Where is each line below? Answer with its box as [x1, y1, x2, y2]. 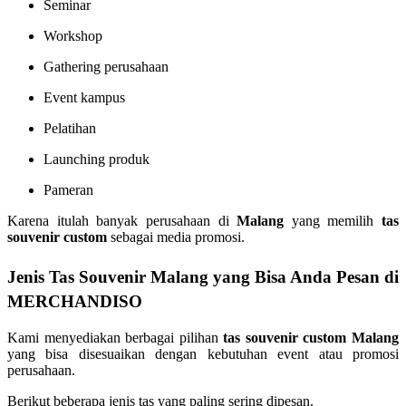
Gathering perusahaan [43, 58, 169, 74]
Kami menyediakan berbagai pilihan [7, 330, 224, 346]
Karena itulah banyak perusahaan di [7, 212, 237, 228]
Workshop [43, 27, 102, 43]
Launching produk [43, 150, 150, 167]
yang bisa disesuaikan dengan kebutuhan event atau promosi [7, 346, 399, 362]
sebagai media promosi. [107, 228, 245, 245]
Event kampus [43, 89, 125, 105]
